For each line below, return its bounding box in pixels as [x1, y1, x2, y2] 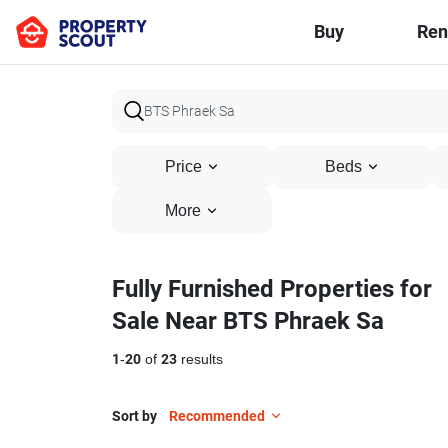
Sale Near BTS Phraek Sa [112, 307, 384, 335]
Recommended [169, 408, 265, 424]
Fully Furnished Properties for [112, 275, 432, 303]
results [177, 351, 223, 368]
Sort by [112, 408, 157, 424]
